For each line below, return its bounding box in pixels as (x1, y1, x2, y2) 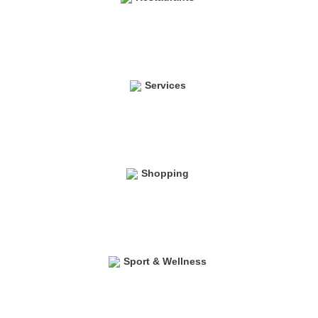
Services (144, 79, 189, 91)
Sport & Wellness (124, 255, 209, 267)
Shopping (141, 167, 192, 179)
